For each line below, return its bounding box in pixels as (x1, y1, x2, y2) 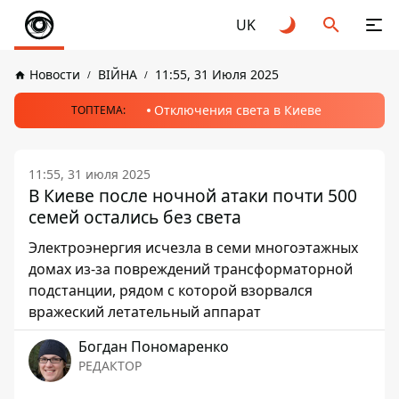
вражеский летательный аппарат (28, 302, 261, 322)
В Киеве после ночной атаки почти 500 (28, 183, 357, 208)
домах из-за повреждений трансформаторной (28, 259, 353, 279)
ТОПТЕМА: (70, 102, 126, 118)
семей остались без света (28, 205, 241, 229)
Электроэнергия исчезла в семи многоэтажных (28, 238, 358, 257)
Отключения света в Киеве (153, 102, 322, 118)
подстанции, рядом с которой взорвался (28, 281, 313, 300)
